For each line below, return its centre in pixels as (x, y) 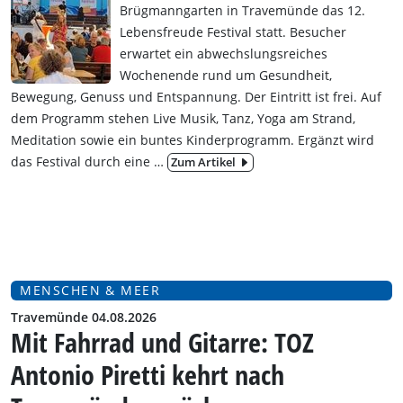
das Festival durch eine (81, 161)
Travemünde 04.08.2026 (84, 317)
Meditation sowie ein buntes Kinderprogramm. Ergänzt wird (193, 139)
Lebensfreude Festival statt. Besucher (233, 31)
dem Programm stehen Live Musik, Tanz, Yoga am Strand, (183, 118)
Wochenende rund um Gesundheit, (226, 75)
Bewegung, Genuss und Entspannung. (126, 96)
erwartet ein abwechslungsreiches (224, 53)
